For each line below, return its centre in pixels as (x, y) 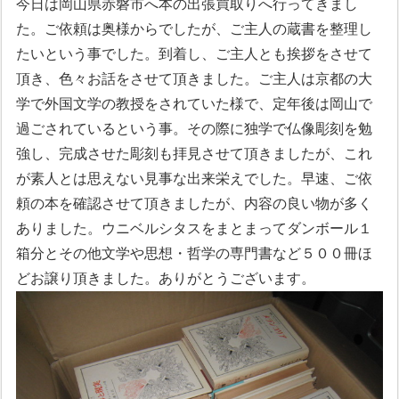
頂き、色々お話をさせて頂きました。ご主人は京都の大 (195, 78)
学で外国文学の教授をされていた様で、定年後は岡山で (195, 103)
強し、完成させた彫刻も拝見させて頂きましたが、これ (195, 153)
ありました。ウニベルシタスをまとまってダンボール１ (195, 228)
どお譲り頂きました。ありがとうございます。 (166, 278)
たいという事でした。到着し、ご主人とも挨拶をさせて (195, 53)
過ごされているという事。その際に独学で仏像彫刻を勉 (195, 128)
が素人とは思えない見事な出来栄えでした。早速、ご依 (195, 178)
